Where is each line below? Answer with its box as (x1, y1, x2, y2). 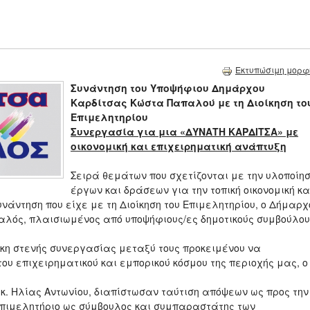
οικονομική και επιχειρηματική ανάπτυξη (71, 139, 286, 154)
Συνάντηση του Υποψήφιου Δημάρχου (71, 81, 265, 95)
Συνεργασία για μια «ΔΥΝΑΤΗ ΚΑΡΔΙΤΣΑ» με (71, 125, 298, 139)
